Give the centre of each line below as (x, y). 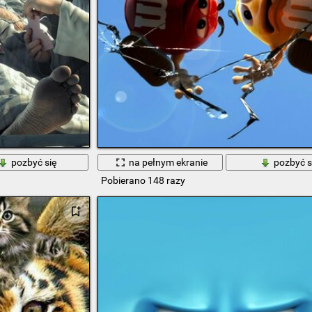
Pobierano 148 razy (143, 181)
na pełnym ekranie (169, 162)
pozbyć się (34, 162)
